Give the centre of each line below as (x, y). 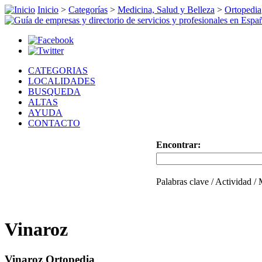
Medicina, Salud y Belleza (166, 10)
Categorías (88, 10)
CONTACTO (54, 123)
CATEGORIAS (58, 70)
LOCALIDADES (62, 81)
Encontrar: (178, 145)
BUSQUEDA (54, 92)
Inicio (48, 10)
